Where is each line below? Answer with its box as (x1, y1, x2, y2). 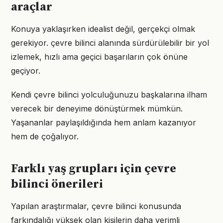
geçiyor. (11, 66, 40, 76)
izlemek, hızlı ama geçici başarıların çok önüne (11, 52, 188, 62)
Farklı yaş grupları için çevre (11, 161, 176, 176)
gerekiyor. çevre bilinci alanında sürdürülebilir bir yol (11, 38, 209, 48)
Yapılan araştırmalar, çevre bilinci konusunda (11, 201, 181, 211)
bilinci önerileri (11, 177, 103, 192)
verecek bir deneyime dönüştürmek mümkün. (11, 104, 183, 113)
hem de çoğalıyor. (11, 131, 79, 141)
